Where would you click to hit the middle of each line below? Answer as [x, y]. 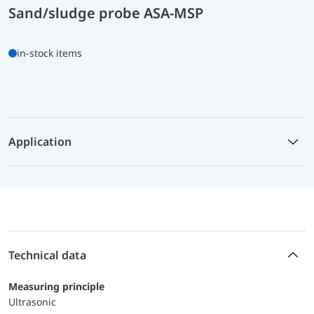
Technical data [47, 255]
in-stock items [49, 53]
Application [40, 141]
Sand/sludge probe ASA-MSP [106, 13]
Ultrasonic [32, 301]
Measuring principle [61, 286]
